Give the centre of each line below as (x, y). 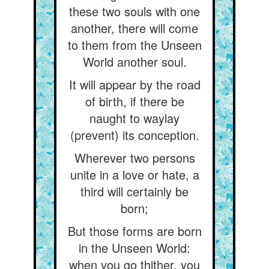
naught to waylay (134, 118)
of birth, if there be (134, 101)
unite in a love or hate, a (134, 174)
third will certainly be (134, 191)
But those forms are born (134, 231)
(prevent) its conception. (134, 135)
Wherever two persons (134, 158)
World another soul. (134, 62)
